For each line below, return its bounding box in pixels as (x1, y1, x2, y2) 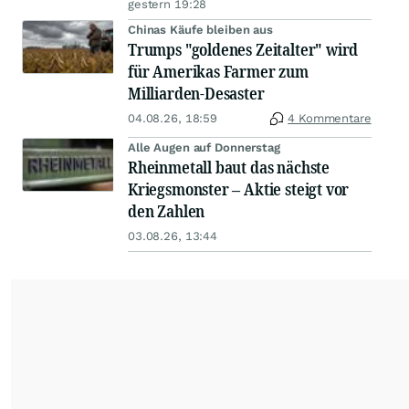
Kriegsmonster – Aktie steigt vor (128, 178, 350, 201)
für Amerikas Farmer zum (128, 60, 309, 83)
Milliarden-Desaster (128, 82, 265, 105)
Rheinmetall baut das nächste (128, 156, 330, 179)
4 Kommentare (288, 111, 372, 126)
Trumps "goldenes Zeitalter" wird (128, 38, 359, 61)
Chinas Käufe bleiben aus (128, 23, 273, 37)
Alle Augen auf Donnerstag (128, 141, 280, 155)
